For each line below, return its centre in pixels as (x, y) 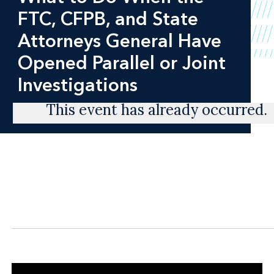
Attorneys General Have (119, 40)
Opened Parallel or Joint (121, 62)
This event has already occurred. (157, 110)
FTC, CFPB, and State (108, 18)
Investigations (77, 84)
